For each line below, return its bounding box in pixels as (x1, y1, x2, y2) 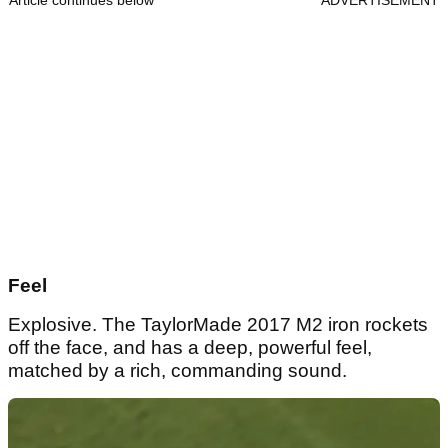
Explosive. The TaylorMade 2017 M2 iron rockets (8, 313, 428, 335)
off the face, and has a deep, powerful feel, (8, 336, 372, 358)
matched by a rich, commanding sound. (8, 359, 347, 381)
